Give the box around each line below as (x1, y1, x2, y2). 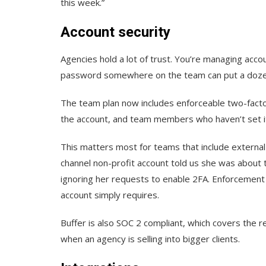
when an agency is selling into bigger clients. (61, 233, 240, 245)
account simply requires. (61, 189, 159, 201)
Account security (61, 24, 170, 41)
